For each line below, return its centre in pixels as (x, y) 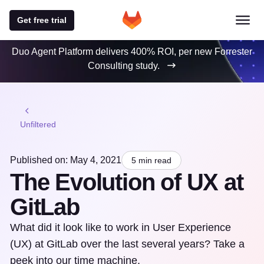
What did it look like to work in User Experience (121, 227)
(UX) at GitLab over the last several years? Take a (127, 244)
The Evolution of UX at (127, 182)
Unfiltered (38, 124)
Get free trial (42, 20)
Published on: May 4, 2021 (66, 160)
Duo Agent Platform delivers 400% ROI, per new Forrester (132, 52)
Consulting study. (124, 66)
